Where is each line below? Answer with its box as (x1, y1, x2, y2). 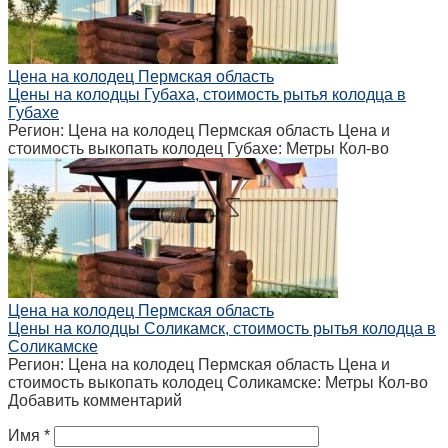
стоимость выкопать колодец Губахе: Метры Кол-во (8, 139, 389, 157)
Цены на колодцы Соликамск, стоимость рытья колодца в (8, 319, 436, 337)
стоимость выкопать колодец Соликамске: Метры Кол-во (8, 373, 428, 391)
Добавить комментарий (8, 391, 182, 409)
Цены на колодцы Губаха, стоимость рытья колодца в (8, 85, 406, 103)
